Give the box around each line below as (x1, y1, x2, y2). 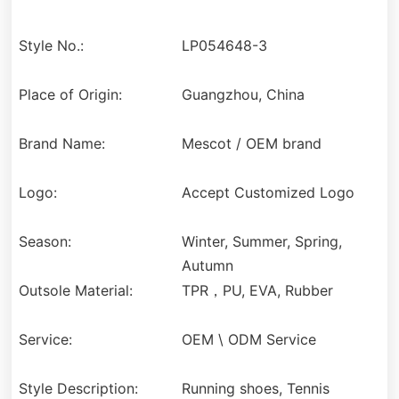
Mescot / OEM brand (181, 134, 322, 153)
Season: (19, 232, 72, 251)
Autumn (181, 256, 233, 275)
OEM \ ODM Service (181, 330, 316, 349)
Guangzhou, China (181, 85, 305, 104)
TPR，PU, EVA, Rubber (181, 281, 333, 300)
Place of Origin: (19, 85, 123, 104)
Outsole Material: (19, 281, 134, 300)
